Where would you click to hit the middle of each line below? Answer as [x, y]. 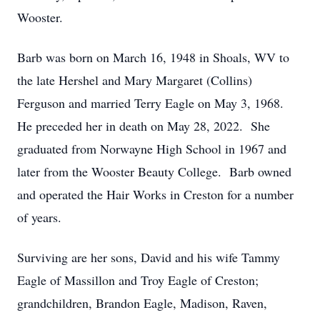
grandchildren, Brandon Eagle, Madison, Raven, [142, 303]
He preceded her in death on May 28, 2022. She [144, 126]
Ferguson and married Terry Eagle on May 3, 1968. [152, 103]
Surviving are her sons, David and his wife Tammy [149, 257]
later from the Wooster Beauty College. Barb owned [154, 171]
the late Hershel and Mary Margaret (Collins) [135, 80]
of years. [39, 217]
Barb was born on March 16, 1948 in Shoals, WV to [153, 57]
